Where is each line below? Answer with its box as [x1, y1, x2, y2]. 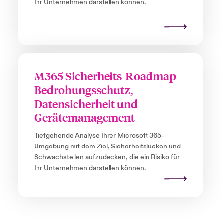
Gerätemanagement [34, 110, 135, 125]
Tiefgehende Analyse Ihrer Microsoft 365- [34, 131, 164, 141]
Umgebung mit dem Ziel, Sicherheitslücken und [34, 142, 181, 151]
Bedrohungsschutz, [34, 82, 133, 97]
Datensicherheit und [34, 96, 138, 111]
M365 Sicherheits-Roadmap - [34, 69, 182, 83]
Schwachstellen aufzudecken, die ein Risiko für [34, 153, 180, 162]
